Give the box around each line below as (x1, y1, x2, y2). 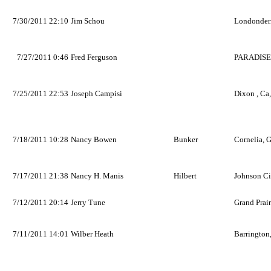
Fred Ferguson (71, 53, 117, 62)
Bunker (174, 135, 198, 144)
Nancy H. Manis (71, 171, 123, 180)
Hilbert (174, 171, 197, 180)
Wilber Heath (71, 229, 114, 238)
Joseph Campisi (71, 89, 122, 98)
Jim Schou (71, 16, 105, 25)
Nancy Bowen (71, 135, 117, 144)
